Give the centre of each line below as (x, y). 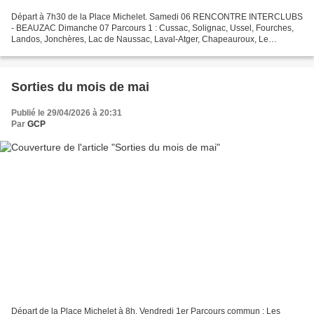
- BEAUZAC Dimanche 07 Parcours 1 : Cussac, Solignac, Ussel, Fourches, (152, 28)
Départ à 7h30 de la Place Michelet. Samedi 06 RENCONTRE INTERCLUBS (157, 16)
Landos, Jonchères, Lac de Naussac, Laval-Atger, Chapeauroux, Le (140, 39)
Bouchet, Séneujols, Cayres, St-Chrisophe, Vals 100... (113, 50)
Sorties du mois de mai (80, 87)
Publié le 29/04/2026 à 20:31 (67, 112)
